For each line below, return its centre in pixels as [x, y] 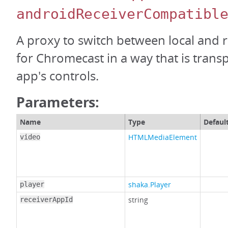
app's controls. [58, 76]
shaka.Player [150, 185]
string [138, 200]
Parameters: [58, 102]
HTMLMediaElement [163, 137]
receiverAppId [46, 200]
